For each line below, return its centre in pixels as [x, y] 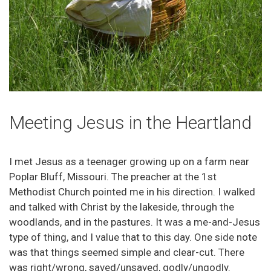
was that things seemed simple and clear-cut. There [127, 253]
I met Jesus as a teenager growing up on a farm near [129, 162]
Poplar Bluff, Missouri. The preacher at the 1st [113, 177]
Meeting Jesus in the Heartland [130, 123]
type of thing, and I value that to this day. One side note [133, 237]
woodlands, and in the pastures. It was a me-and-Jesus [135, 222]
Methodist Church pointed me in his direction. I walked [132, 192]
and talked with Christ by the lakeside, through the [122, 207]
